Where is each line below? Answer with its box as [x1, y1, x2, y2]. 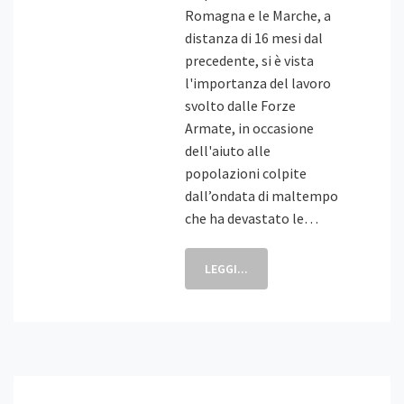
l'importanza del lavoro [185, 74, 331, 92]
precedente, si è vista [185, 51, 314, 69]
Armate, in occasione [185, 119, 314, 137]
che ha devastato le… [185, 209, 318, 227]
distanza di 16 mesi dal [185, 29, 323, 47]
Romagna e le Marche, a [185, 6, 331, 24]
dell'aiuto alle [185, 142, 271, 160]
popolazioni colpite [185, 164, 307, 182]
